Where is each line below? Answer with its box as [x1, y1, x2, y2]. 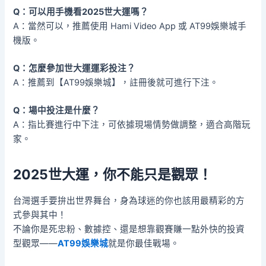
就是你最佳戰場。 [108, 238, 180, 249]
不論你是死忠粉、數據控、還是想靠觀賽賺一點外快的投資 [13, 224, 245, 235]
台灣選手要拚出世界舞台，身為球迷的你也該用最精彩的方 [13, 195, 245, 207]
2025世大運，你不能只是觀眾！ [13, 166, 213, 183]
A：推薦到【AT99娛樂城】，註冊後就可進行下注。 [13, 77, 219, 88]
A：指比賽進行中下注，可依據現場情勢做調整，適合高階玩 [13, 119, 251, 131]
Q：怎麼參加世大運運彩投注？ [13, 62, 136, 74]
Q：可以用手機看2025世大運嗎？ [13, 6, 149, 17]
